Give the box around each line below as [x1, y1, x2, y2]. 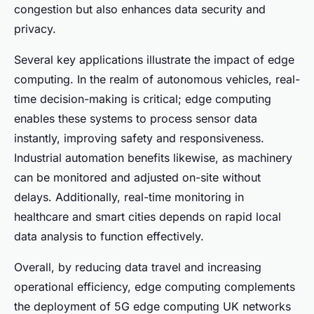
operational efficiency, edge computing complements [14, 279, 295, 294]
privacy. [14, 21, 56, 36]
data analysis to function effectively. [14, 228, 204, 243]
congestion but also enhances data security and [14, 1, 266, 16]
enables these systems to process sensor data [14, 111, 257, 125]
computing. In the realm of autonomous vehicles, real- [14, 71, 300, 86]
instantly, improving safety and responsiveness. [14, 130, 264, 145]
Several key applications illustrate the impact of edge [14, 52, 294, 67]
